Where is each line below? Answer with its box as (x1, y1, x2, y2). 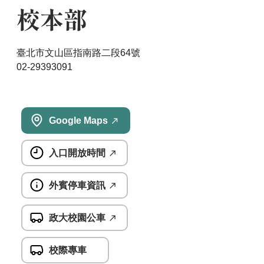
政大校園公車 (48, 212, 105, 223)
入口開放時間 (48, 147, 105, 158)
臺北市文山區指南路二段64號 (16, 48, 140, 58)
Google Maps (48, 115, 108, 126)
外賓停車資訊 (48, 180, 105, 190)
